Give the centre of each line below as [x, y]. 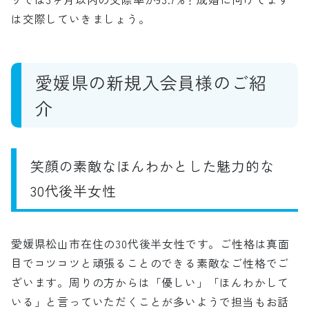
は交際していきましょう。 [81, 18]
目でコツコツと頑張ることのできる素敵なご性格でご [150, 262]
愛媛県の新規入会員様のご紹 [151, 82]
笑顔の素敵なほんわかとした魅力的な [152, 166]
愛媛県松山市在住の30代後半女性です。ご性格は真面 [150, 243]
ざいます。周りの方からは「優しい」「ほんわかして [150, 282]
